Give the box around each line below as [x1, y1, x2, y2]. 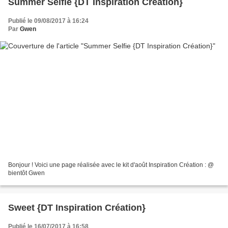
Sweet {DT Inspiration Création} [8, 203, 146, 213]
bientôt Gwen [8, 169, 45, 177]
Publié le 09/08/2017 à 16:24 [8, 17, 89, 24]
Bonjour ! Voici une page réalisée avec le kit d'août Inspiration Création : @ [8, 161, 214, 169]
